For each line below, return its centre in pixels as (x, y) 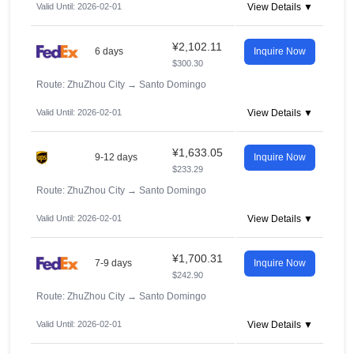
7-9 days (113, 263)
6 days (109, 51)
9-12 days (116, 157)
